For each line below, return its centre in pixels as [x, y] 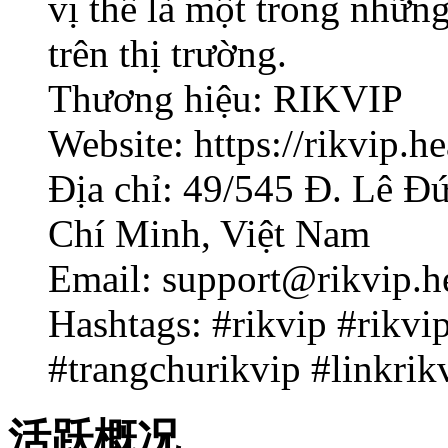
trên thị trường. [167, 54]
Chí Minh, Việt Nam [209, 234]
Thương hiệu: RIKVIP [225, 99]
